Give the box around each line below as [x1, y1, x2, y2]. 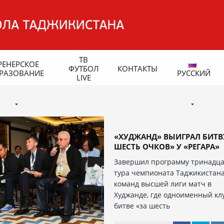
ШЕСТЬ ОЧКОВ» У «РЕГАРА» [114, 141, 220, 151]
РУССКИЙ [176, 67, 210, 78]
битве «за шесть [114, 201, 170, 210]
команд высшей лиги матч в [114, 179, 212, 188]
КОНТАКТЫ [117, 63, 157, 73]
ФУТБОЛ [68, 63, 99, 73]
